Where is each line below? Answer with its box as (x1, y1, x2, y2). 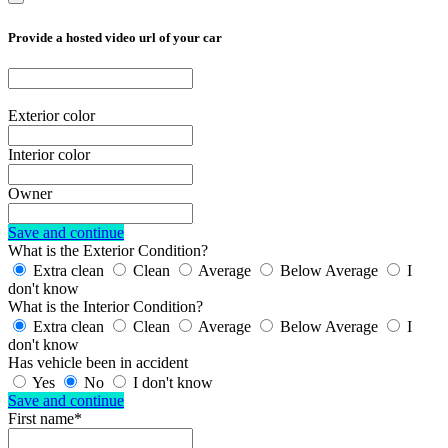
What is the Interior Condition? (8, 297, 203, 315)
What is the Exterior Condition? (8, 241, 208, 259)
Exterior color (8, 106, 95, 124)
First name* (8, 409, 82, 427)
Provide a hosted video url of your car (8, 29, 222, 45)
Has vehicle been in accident (8, 353, 188, 371)
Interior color (8, 145, 90, 163)
